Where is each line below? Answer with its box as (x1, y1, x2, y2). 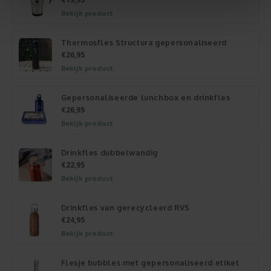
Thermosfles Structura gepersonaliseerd (60, 37, 227, 47)
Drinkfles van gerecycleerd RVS (60, 202, 191, 212)
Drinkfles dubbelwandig (60, 147, 158, 157)
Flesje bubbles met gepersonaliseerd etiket (60, 257, 240, 267)
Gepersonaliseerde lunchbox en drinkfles (60, 92, 230, 102)
